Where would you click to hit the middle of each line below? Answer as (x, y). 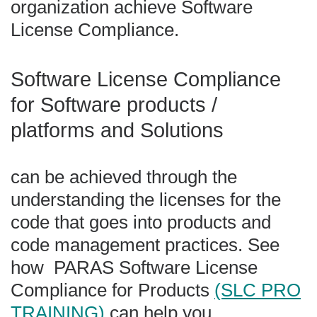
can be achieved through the (124, 177)
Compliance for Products (113, 290)
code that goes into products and (141, 223)
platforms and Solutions (117, 130)
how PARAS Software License (134, 268)
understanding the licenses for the (146, 200)
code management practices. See (145, 245)
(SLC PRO (258, 290)
